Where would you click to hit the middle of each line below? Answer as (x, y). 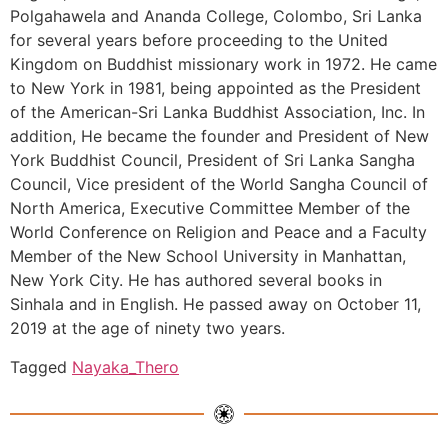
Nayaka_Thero (125, 366)
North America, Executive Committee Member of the (210, 208)
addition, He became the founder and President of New (219, 136)
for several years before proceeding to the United (199, 40)
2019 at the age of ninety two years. (147, 328)
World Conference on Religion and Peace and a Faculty (218, 232)
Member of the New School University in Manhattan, (208, 256)
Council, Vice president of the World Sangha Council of (219, 184)
